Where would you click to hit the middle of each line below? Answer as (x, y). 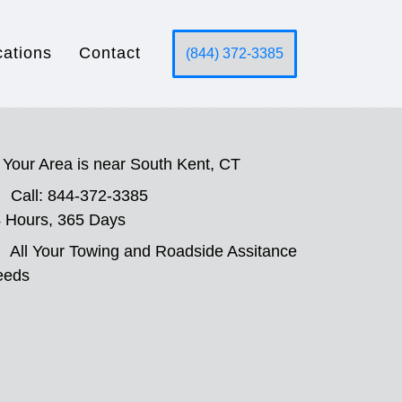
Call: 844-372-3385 (79, 196)
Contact (110, 53)
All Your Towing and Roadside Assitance (153, 251)
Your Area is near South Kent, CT (122, 164)
